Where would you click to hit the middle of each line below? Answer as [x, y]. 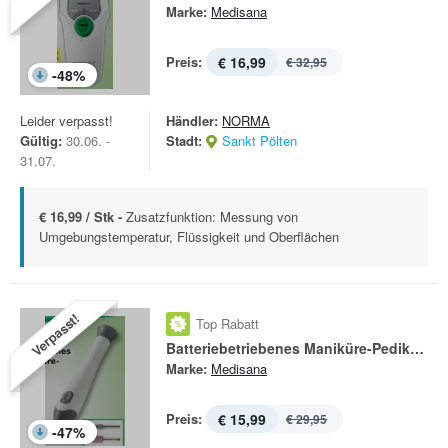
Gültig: [41, 140]
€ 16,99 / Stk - [82, 216]
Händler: [192, 120]
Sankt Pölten [259, 140]
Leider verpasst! [66, 120]
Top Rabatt [227, 323]
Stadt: [184, 140]
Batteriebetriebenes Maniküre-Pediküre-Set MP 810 [417, 348]
